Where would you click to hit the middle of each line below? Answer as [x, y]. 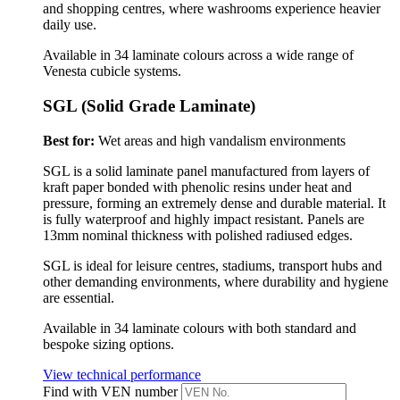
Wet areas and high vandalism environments [220, 140]
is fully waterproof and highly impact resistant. [175, 219]
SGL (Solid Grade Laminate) [149, 105]
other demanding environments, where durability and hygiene [216, 281]
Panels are [336, 219]
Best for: [69, 140]
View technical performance [122, 374]
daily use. [70, 25]
